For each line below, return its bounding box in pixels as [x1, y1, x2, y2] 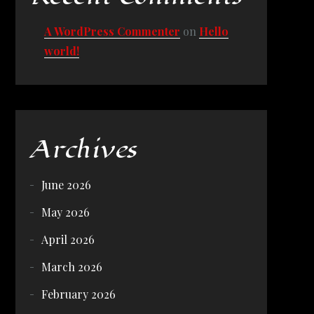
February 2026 [41, 287, 116, 301]
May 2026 [41, 205, 90, 219]
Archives [29, 135, 137, 165]
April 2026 [41, 232, 95, 247]
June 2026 [41, 177, 91, 192]
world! [43, 43, 79, 58]
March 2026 [41, 259, 102, 274]
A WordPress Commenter [43, 24, 180, 39]
